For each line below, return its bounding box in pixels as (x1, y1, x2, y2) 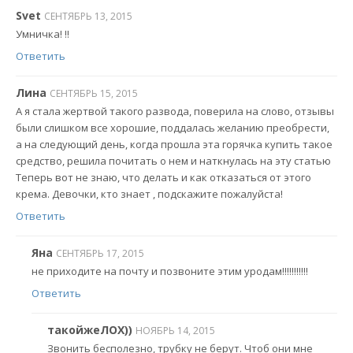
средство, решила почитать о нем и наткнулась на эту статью (16, 154, 331, 169)
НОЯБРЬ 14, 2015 (136, 323, 215, 337)
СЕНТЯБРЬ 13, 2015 (44, 9, 132, 23)
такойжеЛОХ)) (47, 321, 132, 337)
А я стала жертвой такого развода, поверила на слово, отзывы (16, 104, 334, 119)
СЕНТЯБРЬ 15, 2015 (50, 86, 138, 100)
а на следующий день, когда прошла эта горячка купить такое (16, 137, 333, 152)
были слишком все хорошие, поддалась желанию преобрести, (16, 121, 329, 136)
